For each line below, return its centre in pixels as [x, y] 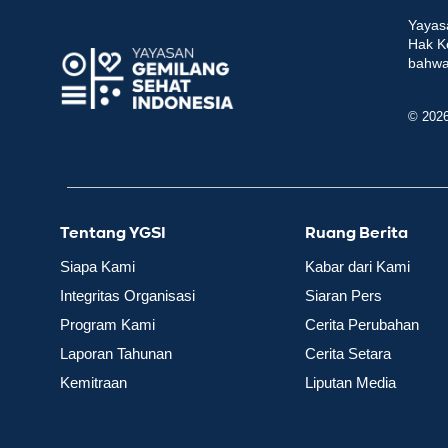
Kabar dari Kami [358, 267]
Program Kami [108, 325]
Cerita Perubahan [362, 325]
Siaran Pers [344, 296]
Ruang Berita [357, 234]
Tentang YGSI [113, 234]
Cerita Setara [348, 354]
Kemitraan [94, 383]
